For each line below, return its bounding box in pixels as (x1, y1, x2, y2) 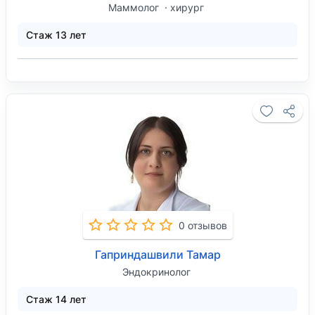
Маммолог (108, 1, 162, 13)
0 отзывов (178, 219, 227, 231)
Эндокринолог (122, 266, 191, 278)
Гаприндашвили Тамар (94, 247, 221, 262)
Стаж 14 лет (26, 293, 86, 305)
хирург (170, 1, 204, 13)
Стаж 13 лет (26, 29, 86, 41)
